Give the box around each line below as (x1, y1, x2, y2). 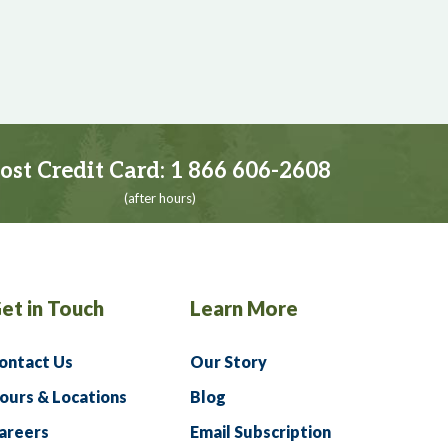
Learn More (190, 296, 298, 320)
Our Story (190, 352, 267, 371)
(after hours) (123, 190, 196, 206)
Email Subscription (190, 422, 331, 441)
